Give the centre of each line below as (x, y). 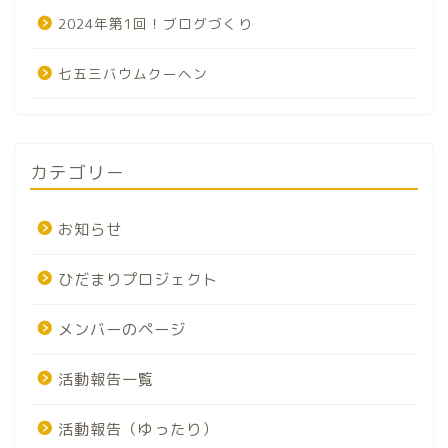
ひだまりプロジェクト (138, 279)
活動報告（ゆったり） (138, 429)
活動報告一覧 (106, 379)
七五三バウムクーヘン (133, 73)
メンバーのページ (122, 329)
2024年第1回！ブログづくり (155, 23)
